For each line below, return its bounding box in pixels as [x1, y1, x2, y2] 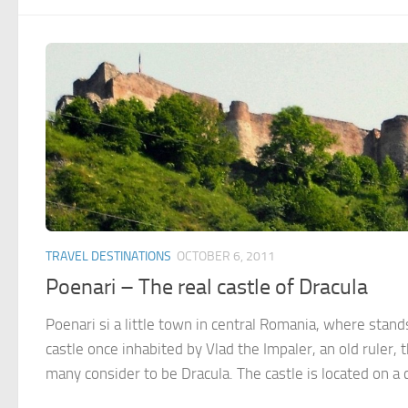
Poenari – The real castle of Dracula [46, 273, 368, 300]
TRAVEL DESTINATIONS [46, 248, 171, 264]
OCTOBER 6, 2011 [177, 248, 275, 264]
